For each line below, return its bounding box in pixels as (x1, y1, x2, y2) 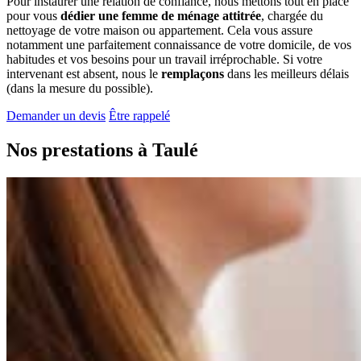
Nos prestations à (6, 139, 152, 160)
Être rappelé (109, 108, 170, 122)
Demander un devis (6, 108, 106, 122)
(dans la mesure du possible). (6, 81, 153, 95)
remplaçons (161, 66, 224, 81)
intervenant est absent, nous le (6, 66, 161, 81)
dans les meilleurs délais (224, 66, 349, 81)
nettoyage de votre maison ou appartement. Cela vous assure (6, 23, 313, 37)
